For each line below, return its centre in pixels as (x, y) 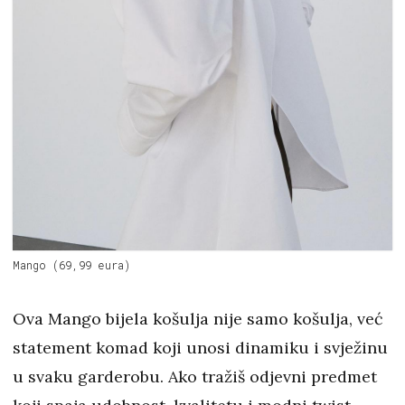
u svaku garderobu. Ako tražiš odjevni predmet (195, 376)
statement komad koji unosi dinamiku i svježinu (200, 347)
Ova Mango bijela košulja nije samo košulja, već (198, 318)
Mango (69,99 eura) (71, 264)
